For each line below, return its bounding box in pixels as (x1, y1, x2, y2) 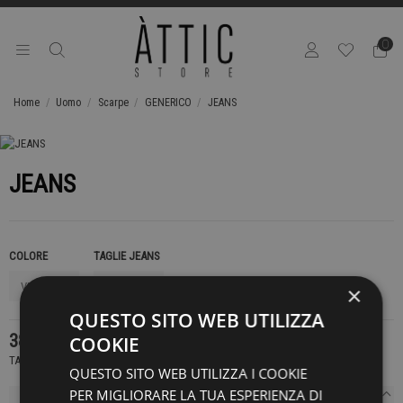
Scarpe (97, 95, 129, 109)
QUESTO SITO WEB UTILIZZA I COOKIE (69, 364, 308, 382)
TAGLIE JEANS (94, 249, 160, 264)
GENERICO (144, 95, 192, 109)
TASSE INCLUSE (9, 353, 83, 367)
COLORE (9, 249, 48, 264)
